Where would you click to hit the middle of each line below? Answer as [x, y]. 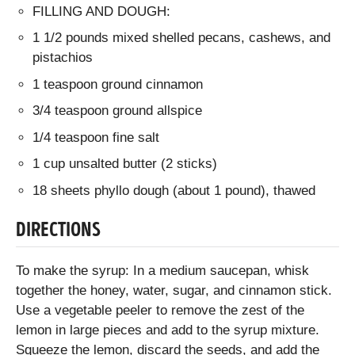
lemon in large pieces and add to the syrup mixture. [168, 330]
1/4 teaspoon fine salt [96, 137]
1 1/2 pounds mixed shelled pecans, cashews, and [182, 38]
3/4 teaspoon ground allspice [118, 111]
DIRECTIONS [58, 231]
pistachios [63, 58]
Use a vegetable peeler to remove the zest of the [160, 311]
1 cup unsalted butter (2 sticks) [125, 164]
